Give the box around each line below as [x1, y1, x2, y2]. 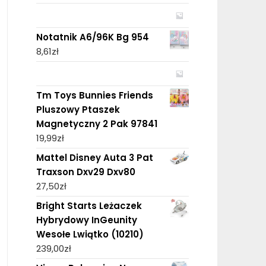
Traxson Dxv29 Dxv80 [36, 165, 135, 178]
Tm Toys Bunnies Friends [36, 88, 153, 102]
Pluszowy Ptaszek [36, 103, 120, 116]
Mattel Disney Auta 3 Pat [36, 151, 153, 164]
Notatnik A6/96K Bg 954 [36, 30, 149, 43]
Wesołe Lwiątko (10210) [36, 227, 144, 240]
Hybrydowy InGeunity [36, 213, 137, 226]
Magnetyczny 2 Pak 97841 [36, 117, 157, 130]
